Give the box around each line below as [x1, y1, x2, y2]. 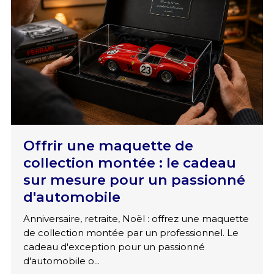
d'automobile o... [23, 255, 100, 267]
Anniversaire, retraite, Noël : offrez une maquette [23, 213, 249, 225]
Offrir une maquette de [23, 137, 193, 155]
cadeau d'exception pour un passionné [23, 241, 205, 253]
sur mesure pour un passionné [23, 171, 245, 189]
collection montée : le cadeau [23, 154, 236, 172]
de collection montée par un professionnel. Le [23, 227, 239, 239]
